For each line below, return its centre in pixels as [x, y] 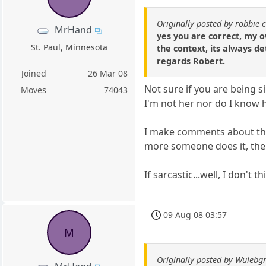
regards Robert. [191, 61]
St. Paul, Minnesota [69, 47]
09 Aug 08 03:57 [195, 214]
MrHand [74, 30]
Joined [34, 74]
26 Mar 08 [108, 74]
